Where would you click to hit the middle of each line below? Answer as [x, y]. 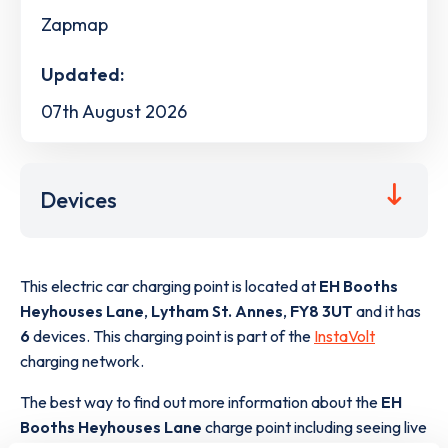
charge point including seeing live [314, 426]
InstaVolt [344, 335]
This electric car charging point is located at [169, 285]
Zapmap [74, 25]
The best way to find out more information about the [200, 401]
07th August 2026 [114, 111]
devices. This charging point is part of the [172, 335]
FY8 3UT [321, 310]
